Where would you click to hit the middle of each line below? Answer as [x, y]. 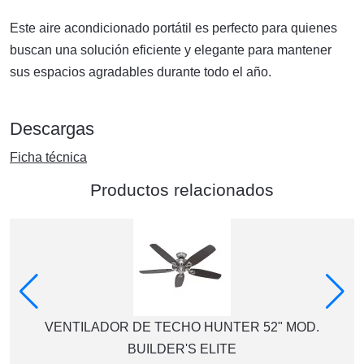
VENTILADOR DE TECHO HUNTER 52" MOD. [182, 327]
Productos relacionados [182, 190]
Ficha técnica [48, 157]
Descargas [52, 129]
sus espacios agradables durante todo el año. [141, 72]
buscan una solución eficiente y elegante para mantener [171, 50]
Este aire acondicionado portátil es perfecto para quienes [173, 28]
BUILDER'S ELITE [182, 349]
